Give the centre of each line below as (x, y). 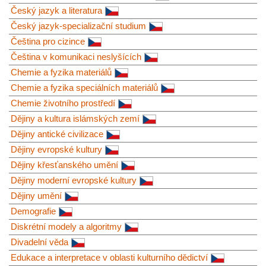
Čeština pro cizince (48, 41)
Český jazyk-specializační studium (78, 26)
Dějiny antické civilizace (57, 134)
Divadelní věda (39, 242)
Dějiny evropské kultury (56, 149)
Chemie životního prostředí (63, 103)
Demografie (33, 211)
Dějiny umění (36, 195)
